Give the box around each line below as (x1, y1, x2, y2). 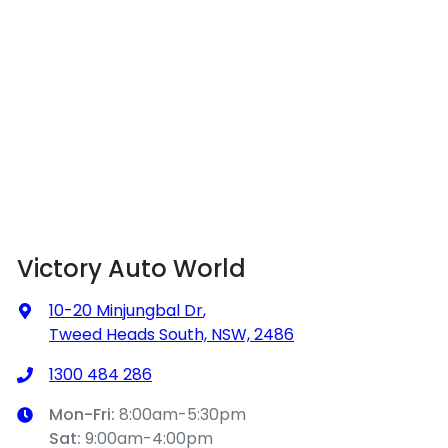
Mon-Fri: (49, 403, 119, 426)
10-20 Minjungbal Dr (49, 299, 203, 322)
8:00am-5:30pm (119, 403, 246, 426)
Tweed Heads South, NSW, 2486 (49, 323, 294, 346)
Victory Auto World (17, 252, 246, 285)
